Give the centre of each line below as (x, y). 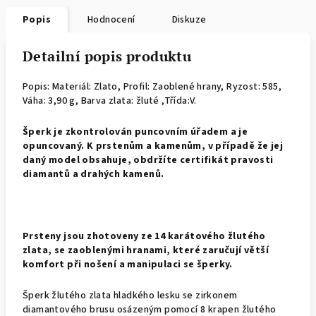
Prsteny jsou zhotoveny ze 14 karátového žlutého (144, 236)
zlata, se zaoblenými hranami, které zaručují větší (146, 250)
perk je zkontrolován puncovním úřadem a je (138, 132)
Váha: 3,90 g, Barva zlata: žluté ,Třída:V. (110, 101)
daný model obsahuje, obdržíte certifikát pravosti (148, 160)
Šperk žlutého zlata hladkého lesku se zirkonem (130, 296)
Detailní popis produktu (107, 56)
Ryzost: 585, (254, 87)
